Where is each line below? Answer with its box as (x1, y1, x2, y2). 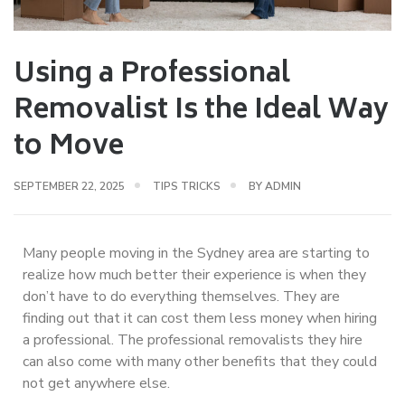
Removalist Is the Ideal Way (14, 87, 389, 136)
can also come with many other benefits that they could (23, 351, 377, 372)
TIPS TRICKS (153, 178, 221, 193)
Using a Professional (14, 51, 290, 99)
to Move (14, 123, 124, 172)
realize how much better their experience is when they (23, 264, 366, 285)
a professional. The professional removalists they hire (23, 329, 363, 350)
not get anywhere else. (23, 372, 170, 393)
